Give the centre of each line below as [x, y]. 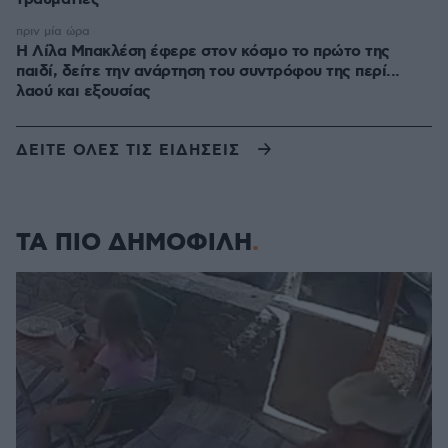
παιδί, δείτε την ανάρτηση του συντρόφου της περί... [208, 71]
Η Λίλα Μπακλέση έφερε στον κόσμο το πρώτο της [203, 51]
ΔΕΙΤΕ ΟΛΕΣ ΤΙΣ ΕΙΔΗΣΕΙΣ [128, 150]
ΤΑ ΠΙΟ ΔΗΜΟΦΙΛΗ [134, 243]
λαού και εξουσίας [84, 91]
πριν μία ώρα [53, 31]
